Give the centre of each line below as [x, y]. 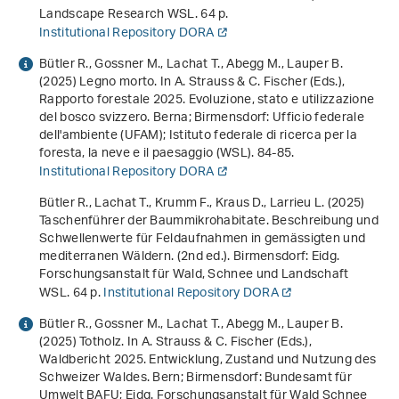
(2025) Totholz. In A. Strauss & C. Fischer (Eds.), [175, 343]
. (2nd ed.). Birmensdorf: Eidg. [256, 257]
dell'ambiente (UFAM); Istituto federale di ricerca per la [199, 136]
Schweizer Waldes [93, 379]
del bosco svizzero [94, 118]
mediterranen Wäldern [106, 257]
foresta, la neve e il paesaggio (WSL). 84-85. [167, 154]
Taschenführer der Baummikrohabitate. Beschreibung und [209, 222]
